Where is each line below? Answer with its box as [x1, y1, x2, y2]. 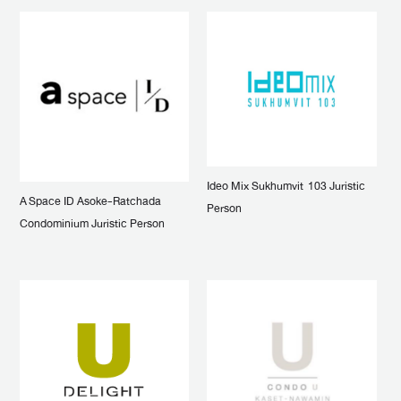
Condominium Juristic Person [19, 213, 165, 234]
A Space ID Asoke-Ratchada [19, 191, 161, 211]
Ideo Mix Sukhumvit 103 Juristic [207, 175, 366, 196]
